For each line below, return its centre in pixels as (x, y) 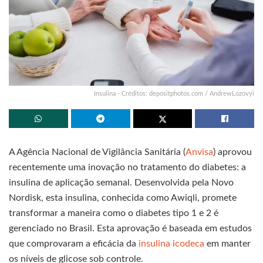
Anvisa (199, 152)
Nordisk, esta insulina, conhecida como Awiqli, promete (123, 198)
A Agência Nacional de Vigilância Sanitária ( (97, 152)
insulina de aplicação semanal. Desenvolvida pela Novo (121, 182)
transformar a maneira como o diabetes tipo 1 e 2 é (114, 213)
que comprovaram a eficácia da (74, 243)
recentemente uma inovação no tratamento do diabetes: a (127, 167)
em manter (227, 243)
